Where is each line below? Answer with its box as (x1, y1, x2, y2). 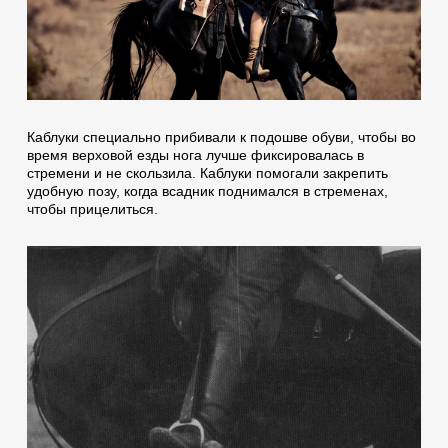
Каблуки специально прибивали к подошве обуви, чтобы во (26, 128, 416, 145)
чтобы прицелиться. (26, 200, 158, 217)
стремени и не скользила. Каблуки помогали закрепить (26, 164, 388, 181)
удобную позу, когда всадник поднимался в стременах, (26, 182, 388, 199)
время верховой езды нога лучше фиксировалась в (26, 146, 364, 163)
